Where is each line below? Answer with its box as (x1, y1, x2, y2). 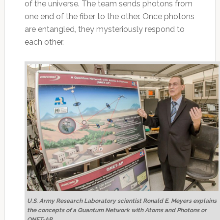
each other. (24, 37, 64, 47)
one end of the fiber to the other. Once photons (24, 12, 194, 22)
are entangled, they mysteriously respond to (24, 25, 185, 34)
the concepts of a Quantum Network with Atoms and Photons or (27, 206, 207, 214)
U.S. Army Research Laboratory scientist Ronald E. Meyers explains (27, 197, 217, 204)
